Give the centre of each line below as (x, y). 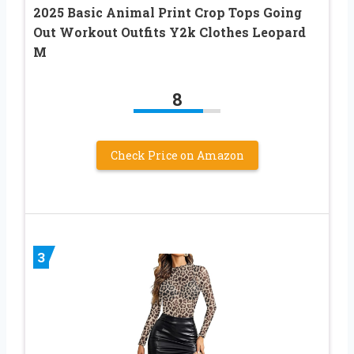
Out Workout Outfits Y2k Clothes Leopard (169, 32)
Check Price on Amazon (177, 155)
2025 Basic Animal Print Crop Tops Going (168, 12)
